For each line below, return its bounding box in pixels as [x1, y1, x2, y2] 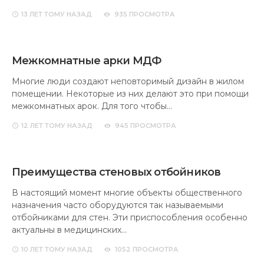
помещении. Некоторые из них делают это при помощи [12, 88, 249, 99]
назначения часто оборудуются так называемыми [12, 200, 223, 210]
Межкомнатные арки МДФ [12, 54, 161, 67]
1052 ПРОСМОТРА [115, 245, 179, 253]
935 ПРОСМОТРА [114, 10, 175, 18]
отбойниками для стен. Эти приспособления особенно [12, 212, 247, 223]
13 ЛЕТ [21, 10, 42, 18]
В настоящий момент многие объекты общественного [12, 187, 242, 198]
